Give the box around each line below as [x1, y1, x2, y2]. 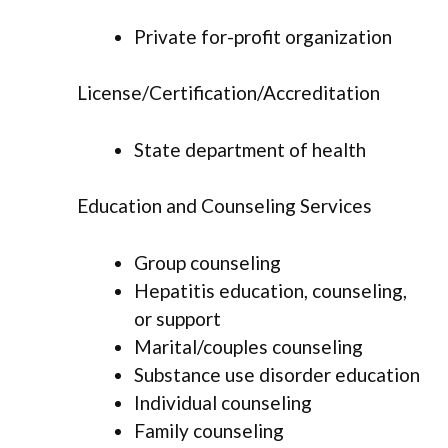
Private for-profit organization [134, 24, 392, 48]
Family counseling [134, 418, 284, 442]
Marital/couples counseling [134, 334, 363, 358]
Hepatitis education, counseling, [134, 278, 407, 302]
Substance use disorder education [134, 362, 420, 386]
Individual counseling [134, 390, 312, 414]
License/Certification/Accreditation [77, 81, 380, 105]
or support [134, 306, 221, 330]
